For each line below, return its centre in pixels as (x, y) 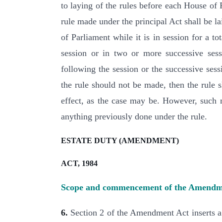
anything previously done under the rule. (134, 117)
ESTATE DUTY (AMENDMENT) (120, 140)
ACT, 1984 (79, 163)
